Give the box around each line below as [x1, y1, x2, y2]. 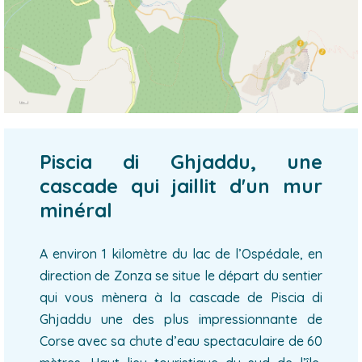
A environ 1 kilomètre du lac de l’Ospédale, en [39, 246, 323, 262]
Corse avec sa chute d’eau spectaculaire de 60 [39, 333, 323, 349]
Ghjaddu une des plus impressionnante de [39, 311, 323, 327]
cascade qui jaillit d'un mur [39, 174, 323, 198]
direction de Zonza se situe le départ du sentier [39, 267, 323, 284]
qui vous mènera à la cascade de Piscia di [39, 289, 323, 305]
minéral [39, 198, 112, 222]
